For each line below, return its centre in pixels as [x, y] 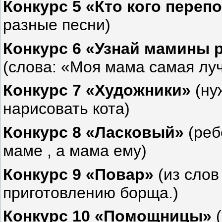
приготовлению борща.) [91, 193]
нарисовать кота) [66, 109]
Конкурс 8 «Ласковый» [93, 133]
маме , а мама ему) [75, 151]
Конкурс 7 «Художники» [97, 90]
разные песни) [57, 25]
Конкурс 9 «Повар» [78, 174]
